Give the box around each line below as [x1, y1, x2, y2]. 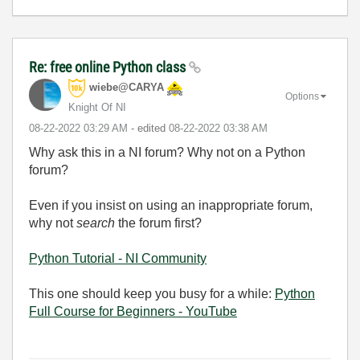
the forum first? [115, 216, 202, 230]
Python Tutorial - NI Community [29, 252, 207, 265]
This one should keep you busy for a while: [29, 287, 275, 301]
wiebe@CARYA [89, 81, 164, 94]
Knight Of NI [68, 101, 126, 113]
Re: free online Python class [29, 59, 189, 76]
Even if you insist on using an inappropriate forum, [29, 198, 313, 212]
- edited [131, 122, 169, 134]
